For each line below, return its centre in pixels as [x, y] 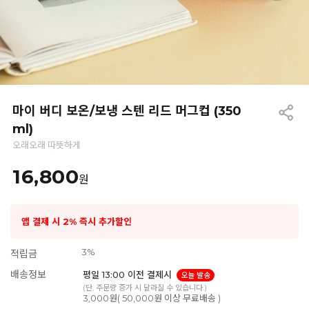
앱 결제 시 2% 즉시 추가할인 [77, 221]
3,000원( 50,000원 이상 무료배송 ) [151, 298]
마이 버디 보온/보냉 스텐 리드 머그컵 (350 [127, 111]
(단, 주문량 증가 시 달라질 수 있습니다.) [144, 288]
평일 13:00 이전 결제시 [128, 275]
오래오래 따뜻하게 [47, 145]
